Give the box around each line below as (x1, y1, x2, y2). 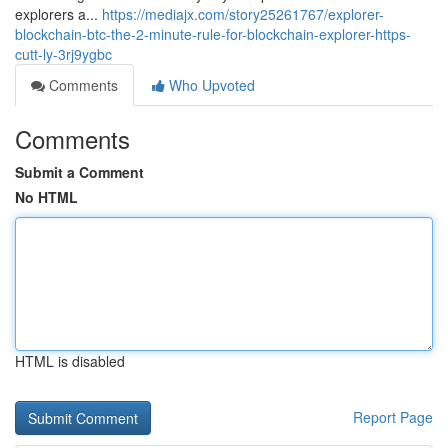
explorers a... (15, 4, 102, 24)
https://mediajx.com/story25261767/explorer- (102, 4, 384, 24)
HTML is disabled (15, 351, 125, 371)
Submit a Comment (15, 162, 144, 182)
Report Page (353, 407, 433, 427)
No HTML (15, 187, 78, 207)
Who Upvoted (165, 75, 255, 95)
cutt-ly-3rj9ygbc (15, 44, 112, 64)
